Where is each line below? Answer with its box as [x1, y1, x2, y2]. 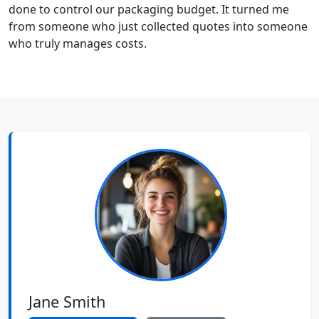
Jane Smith [28, 291, 105, 312]
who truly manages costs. [9, 36, 147, 51]
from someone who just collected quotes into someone [9, 19, 308, 34]
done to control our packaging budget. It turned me [9, 1, 289, 17]
